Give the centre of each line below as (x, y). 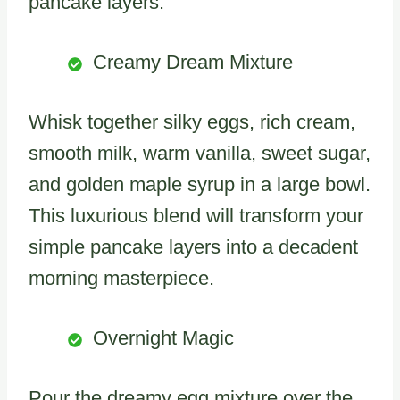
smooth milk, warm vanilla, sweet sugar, (200, 154)
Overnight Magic (163, 338)
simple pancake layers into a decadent (193, 247)
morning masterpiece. (121, 279)
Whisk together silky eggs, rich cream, (192, 122)
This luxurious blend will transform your (196, 216)
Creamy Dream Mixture (193, 62)
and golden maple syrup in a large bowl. (200, 185)
